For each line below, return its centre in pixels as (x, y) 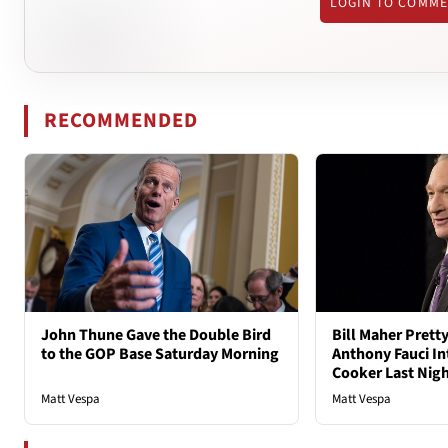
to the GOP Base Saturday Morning (160, 354)
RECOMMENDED (121, 120)
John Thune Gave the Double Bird (156, 335)
